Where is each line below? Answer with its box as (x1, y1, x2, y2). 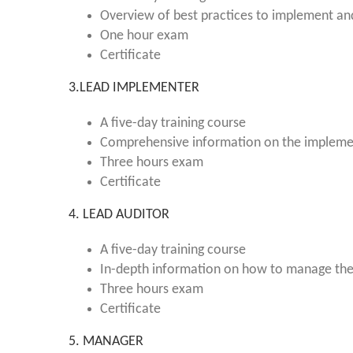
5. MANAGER (69, 334, 143, 349)
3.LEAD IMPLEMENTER (69, 80, 199, 95)
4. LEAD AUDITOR (69, 207, 169, 222)
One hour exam (100, 28, 188, 43)
